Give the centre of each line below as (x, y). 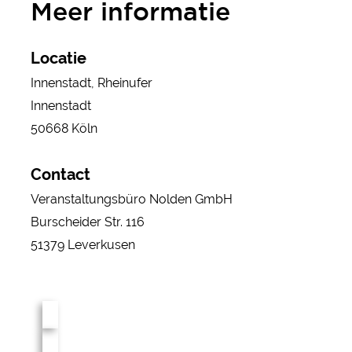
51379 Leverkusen (82, 244)
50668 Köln (64, 128)
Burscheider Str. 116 (87, 222)
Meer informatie (130, 13)
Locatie (58, 58)
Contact (60, 174)
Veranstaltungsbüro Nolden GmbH (131, 199)
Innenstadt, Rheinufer (91, 82)
